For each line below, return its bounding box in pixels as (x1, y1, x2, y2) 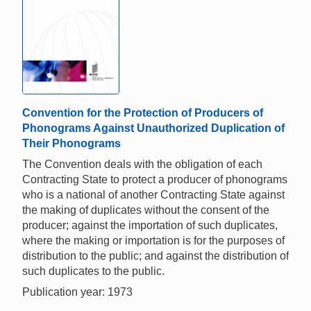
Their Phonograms (22, 137, 121, 150)
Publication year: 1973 (22, 286, 133, 299)
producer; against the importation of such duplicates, (22, 219, 278, 232)
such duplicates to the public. (22, 265, 165, 278)
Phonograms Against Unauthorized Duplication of (22, 122, 285, 135)
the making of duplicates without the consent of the (22, 204, 269, 217)
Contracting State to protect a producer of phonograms (22, 174, 287, 186)
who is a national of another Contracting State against (22, 189, 285, 201)
